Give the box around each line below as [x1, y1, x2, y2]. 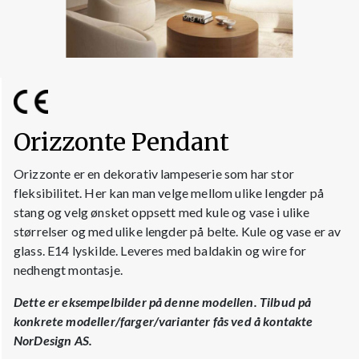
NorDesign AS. [14, 333, 93, 349]
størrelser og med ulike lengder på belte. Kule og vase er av [14, 224, 341, 240]
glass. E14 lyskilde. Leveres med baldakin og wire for [14, 243, 307, 259]
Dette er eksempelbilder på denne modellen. [14, 294, 260, 310]
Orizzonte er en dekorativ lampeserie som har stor [14, 166, 294, 182]
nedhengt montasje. [14, 262, 123, 278]
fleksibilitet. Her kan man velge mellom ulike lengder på [14, 185, 324, 201]
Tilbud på [259, 294, 312, 310]
